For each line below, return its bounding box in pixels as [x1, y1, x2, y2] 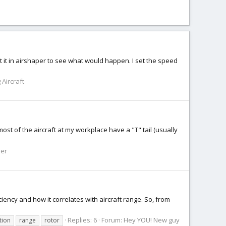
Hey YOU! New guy [124, 215, 180, 225]
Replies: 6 [68, 215, 97, 225]
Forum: [101, 215, 124, 225]
